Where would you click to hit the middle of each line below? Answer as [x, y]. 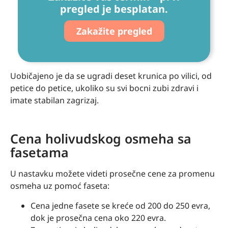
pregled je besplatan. [114, 9]
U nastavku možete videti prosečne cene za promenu [112, 174]
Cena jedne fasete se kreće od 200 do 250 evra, [120, 205]
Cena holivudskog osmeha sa [101, 139]
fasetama [39, 152]
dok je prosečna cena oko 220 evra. [98, 218]
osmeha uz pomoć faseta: [60, 186]
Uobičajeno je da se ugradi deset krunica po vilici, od [111, 76]
